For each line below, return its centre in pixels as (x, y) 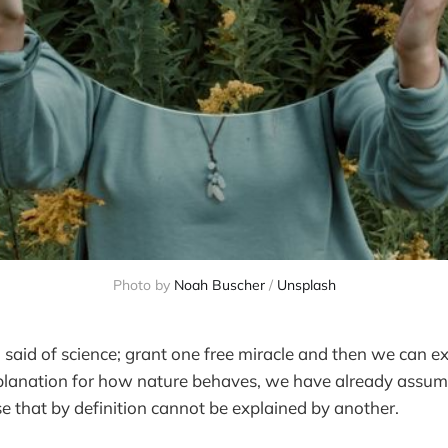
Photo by (143, 285)
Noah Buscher (219, 285)
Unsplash (306, 285)
